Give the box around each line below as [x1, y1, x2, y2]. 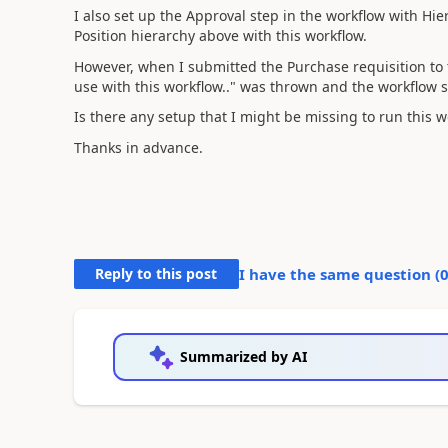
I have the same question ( [238, 263, 440, 284]
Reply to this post [95, 263, 218, 283]
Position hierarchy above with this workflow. [73, 26, 367, 45]
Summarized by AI [179, 346, 307, 366]
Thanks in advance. [73, 137, 203, 157]
